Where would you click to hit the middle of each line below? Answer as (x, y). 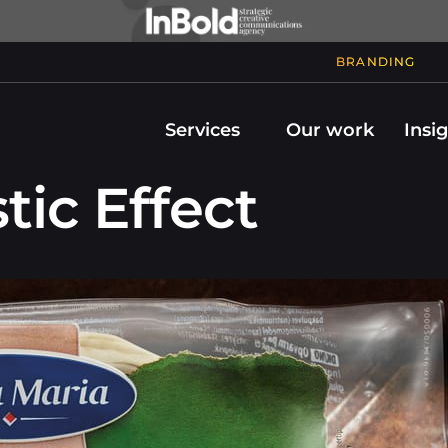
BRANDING (375, 61)
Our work (330, 130)
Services (202, 130)
